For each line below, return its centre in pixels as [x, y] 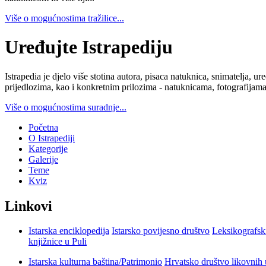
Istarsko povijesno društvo [161, 231]
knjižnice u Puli [58, 242]
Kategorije [48, 148]
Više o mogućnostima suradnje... [66, 107]
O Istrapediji [52, 138]
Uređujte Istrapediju [89, 47]
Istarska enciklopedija [69, 231]
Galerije [43, 159]
